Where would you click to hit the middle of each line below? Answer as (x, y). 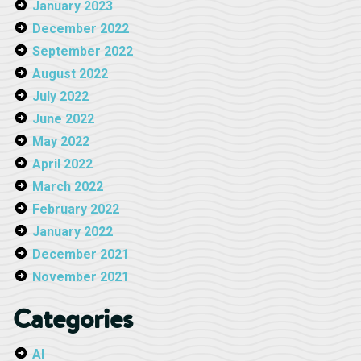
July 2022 (60, 96)
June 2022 (63, 118)
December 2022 (81, 28)
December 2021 (81, 254)
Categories (73, 318)
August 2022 (70, 73)
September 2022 (83, 51)
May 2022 (61, 141)
